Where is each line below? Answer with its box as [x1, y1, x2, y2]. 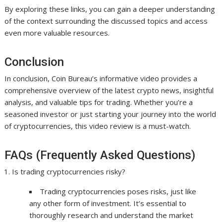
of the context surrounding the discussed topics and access [4, 16, 208, 26]
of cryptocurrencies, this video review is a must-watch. [4, 121, 191, 131]
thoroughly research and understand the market [29, 210, 194, 221]
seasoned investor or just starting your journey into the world [4, 109, 217, 119]
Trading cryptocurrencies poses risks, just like [40, 186, 197, 197]
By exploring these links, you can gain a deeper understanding [4, 4, 216, 14]
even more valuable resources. [4, 28, 110, 38]
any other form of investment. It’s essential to [29, 198, 187, 209]
